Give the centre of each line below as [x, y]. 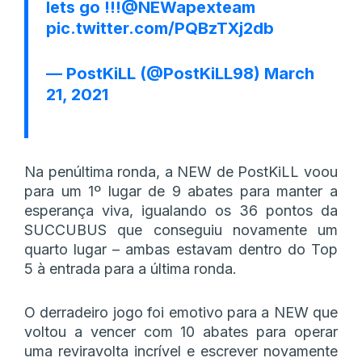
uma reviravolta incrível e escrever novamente [181, 351]
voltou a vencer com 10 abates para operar [181, 331]
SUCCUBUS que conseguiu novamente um [181, 229]
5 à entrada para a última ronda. [130, 268]
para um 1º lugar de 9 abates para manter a [181, 191]
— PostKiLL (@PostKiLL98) [155, 73]
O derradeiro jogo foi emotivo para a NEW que [181, 312]
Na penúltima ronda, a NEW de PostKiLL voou [181, 171]
